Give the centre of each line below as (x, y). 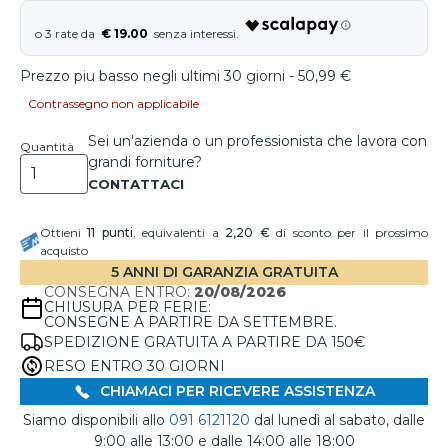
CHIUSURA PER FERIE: (127, 307)
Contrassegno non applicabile (113, 103)
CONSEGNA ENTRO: (119, 292)
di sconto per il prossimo (349, 232)
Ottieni (64, 232)
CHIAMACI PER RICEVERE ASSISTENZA (235, 391)
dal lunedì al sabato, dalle (337, 420)
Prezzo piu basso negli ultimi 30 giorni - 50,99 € (185, 76)
